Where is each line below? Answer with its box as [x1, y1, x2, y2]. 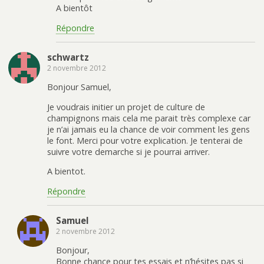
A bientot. [47, 166, 85, 177]
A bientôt [56, 2, 93, 14]
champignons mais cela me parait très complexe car [47, 112, 250, 124]
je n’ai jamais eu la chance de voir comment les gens [47, 123, 250, 135]
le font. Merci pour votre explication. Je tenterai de [47, 134, 243, 146]
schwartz [47, 51, 89, 63]
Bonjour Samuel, [47, 81, 111, 93]
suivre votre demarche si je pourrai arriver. [47, 146, 210, 157]
